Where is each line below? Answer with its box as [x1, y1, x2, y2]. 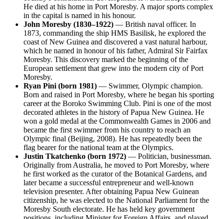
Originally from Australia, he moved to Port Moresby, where [23, 160, 209, 169]
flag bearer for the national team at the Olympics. [23, 143, 174, 152]
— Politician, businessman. [126, 152, 212, 160]
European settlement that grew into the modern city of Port [23, 64, 203, 72]
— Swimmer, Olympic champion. [97, 81, 203, 90]
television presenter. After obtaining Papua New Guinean [23, 187, 199, 196]
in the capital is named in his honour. [23, 11, 136, 20]
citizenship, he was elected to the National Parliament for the [23, 196, 209, 204]
